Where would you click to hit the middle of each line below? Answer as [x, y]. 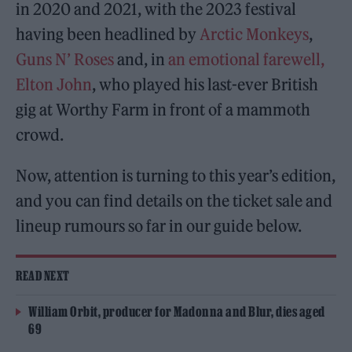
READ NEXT [43, 276]
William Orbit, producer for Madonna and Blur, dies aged [177, 312]
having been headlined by [108, 34]
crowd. [40, 135]
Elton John [54, 84]
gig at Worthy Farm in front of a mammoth [163, 110]
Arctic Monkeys [255, 34]
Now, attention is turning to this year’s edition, [176, 176]
